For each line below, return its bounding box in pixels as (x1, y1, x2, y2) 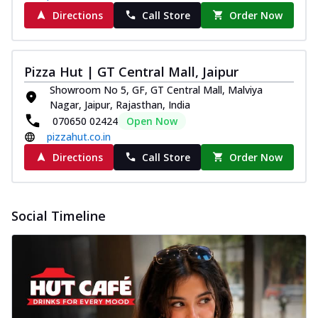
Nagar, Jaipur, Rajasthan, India (50, 97, 190, 111)
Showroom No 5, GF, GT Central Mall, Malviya (50, 82, 263, 97)
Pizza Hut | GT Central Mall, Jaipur (24, 62, 238, 80)
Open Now (126, 114, 177, 128)
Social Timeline (11, 207, 106, 224)
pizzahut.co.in (47, 129, 111, 143)
